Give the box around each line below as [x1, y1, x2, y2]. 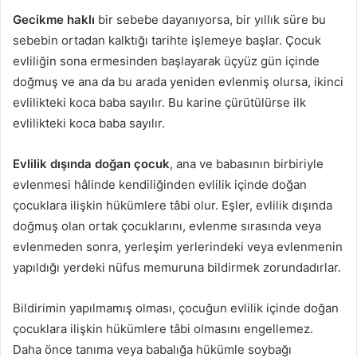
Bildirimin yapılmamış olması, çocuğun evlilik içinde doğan [13, 300, 339, 316]
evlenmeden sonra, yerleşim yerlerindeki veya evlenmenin [13, 239, 343, 255]
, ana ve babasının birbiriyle [170, 156, 324, 172]
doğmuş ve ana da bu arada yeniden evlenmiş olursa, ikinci [13, 74, 343, 90]
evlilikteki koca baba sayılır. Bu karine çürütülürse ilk [13, 95, 306, 111]
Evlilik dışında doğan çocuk [13, 156, 170, 172]
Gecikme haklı [13, 12, 95, 28]
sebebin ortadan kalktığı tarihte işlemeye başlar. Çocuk [13, 33, 321, 49]
